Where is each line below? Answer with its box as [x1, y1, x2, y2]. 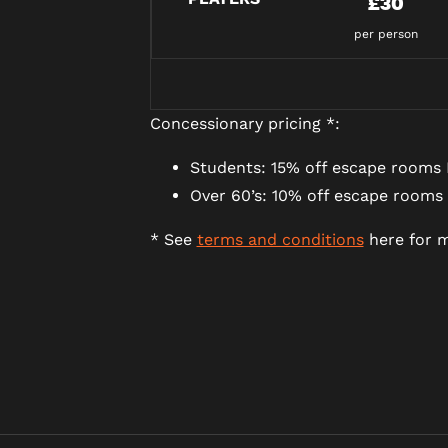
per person [353, 27, 418, 42]
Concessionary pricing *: [149, 114, 340, 134]
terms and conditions [196, 230, 364, 250]
